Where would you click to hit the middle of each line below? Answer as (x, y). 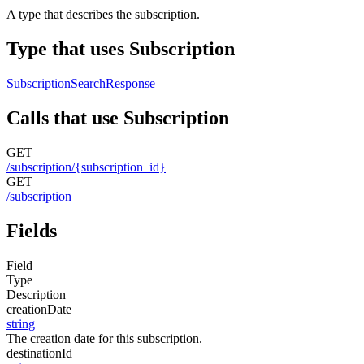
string (21, 323)
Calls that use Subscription (118, 117)
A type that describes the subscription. (103, 15)
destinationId (39, 353)
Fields (32, 230)
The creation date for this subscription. (104, 338)
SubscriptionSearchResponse (81, 83)
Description (36, 294)
